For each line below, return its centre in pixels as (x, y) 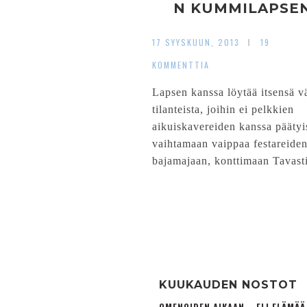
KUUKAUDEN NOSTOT (228, 285)
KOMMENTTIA (181, 65)
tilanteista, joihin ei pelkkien (223, 109)
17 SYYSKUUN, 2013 (196, 42)
